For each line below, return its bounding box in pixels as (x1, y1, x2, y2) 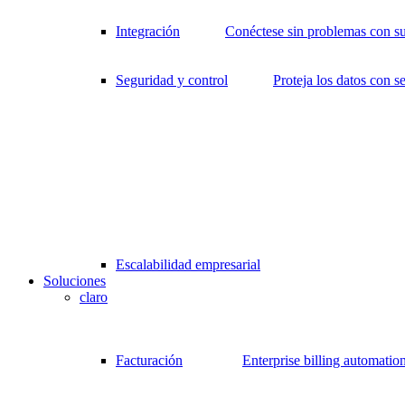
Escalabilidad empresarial (116, 257, 260, 273)
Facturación (116, 353, 183, 369)
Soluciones (43, 273, 106, 289)
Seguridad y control (116, 72, 228, 89)
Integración (116, 24, 180, 40)
